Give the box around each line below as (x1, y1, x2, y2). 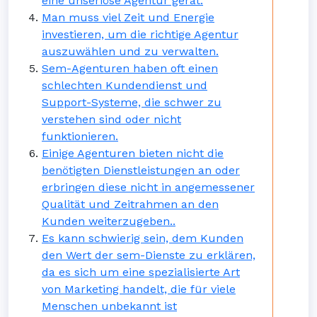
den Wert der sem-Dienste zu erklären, (42, 248, 255, 262)
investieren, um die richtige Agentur (42, 28, 238, 41)
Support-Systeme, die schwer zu (42, 96, 221, 109)
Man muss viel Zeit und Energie (42, 11, 214, 24)
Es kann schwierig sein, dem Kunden (42, 231, 243, 245)
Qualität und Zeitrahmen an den (42, 197, 219, 211)
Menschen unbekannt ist (42, 299, 177, 313)
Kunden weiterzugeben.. (42, 214, 175, 228)
